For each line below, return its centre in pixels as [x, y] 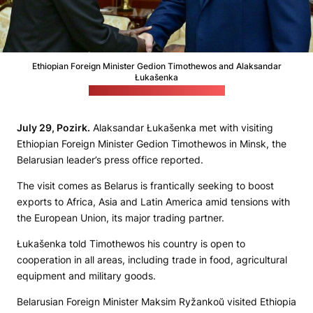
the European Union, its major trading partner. [121, 218]
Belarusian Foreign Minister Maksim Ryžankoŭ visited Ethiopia [156, 302]
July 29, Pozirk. [53, 128]
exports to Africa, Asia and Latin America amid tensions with [153, 202]
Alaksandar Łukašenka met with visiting [182, 128]
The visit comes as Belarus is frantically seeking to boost [145, 186]
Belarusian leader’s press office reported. [110, 160]
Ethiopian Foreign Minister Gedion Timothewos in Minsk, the [152, 144]
